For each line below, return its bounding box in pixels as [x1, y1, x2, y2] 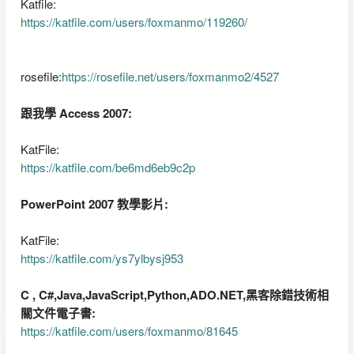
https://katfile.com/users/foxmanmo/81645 [20, 322, 238, 339]
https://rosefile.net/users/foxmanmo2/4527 [61, 67, 279, 85]
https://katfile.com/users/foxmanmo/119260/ [20, 13, 247, 30]
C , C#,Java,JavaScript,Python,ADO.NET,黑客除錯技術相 [20, 285, 329, 303]
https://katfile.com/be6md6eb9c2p [20, 158, 195, 175]
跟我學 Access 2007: [20, 104, 132, 122]
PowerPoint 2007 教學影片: [20, 194, 168, 213]
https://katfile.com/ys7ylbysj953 [20, 249, 183, 266]
